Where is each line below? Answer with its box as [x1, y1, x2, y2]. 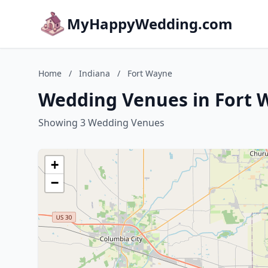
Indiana [79, 68, 110, 79]
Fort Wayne [127, 68, 172, 79]
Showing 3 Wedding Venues [38, 116, 165, 129]
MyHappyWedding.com [67, 14, 233, 33]
